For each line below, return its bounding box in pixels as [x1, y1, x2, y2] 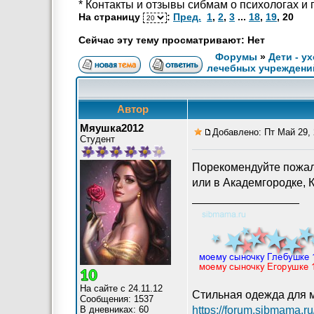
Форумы [215, 51, 257, 62]
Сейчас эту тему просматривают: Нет [78, 34, 265, 46]
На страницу [78, 11, 143, 22]
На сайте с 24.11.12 [80, 283, 163, 294]
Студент [80, 134, 115, 144]
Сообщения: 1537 [80, 294, 153, 304]
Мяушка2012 [80, 122, 144, 134]
